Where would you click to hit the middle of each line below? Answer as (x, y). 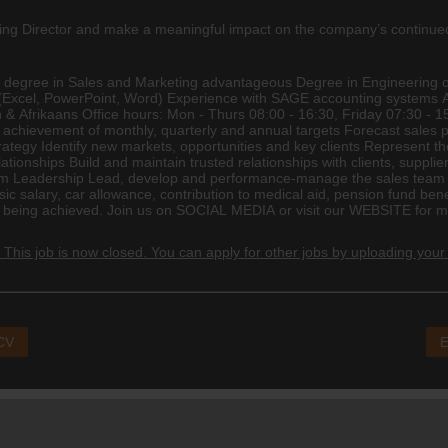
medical (278, 193)
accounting (347, 97)
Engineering (400, 81)
